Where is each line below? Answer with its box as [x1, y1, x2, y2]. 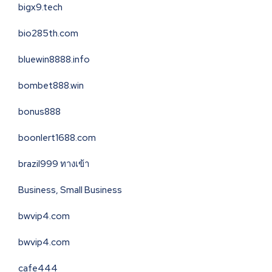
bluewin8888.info [18, 53, 90, 66]
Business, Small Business [18, 184, 122, 197]
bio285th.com [18, 27, 78, 40]
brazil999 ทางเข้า [18, 158, 89, 171]
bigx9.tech [18, 1, 63, 14]
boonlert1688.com [18, 132, 96, 144]
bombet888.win [18, 80, 84, 92]
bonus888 [18, 106, 61, 118]
